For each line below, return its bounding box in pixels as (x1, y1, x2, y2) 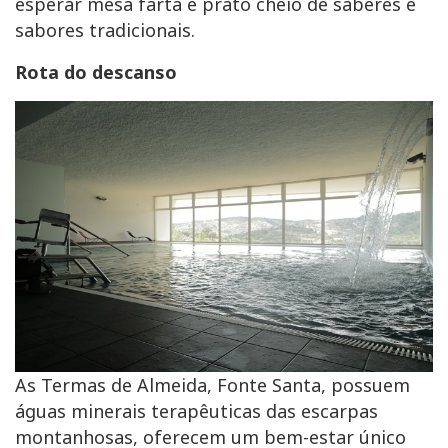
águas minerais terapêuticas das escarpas (15, 399, 378, 424)
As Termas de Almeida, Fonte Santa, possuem (15, 373, 410, 398)
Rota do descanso (15, 59, 177, 84)
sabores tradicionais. (15, 17, 195, 42)
